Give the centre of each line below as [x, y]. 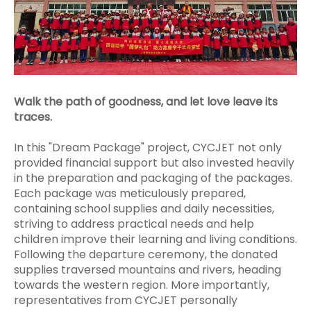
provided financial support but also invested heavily [154, 163]
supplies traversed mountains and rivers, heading [148, 270]
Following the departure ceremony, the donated [146, 254]
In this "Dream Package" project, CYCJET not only [148, 148]
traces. [33, 117]
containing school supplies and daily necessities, [144, 209]
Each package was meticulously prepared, [130, 193]
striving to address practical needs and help [134, 224]
